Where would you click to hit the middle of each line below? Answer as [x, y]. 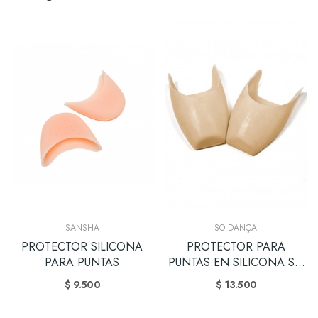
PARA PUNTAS [82, 262]
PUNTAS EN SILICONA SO [236, 262]
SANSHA [82, 228]
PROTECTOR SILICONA [82, 247]
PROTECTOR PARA [236, 247]
